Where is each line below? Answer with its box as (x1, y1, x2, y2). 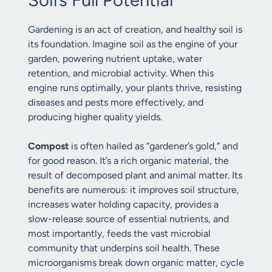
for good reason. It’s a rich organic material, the (28, 155, 229, 166)
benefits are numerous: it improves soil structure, (28, 184, 239, 195)
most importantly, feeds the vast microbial (28, 228, 211, 239)
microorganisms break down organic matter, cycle (28, 257, 244, 268)
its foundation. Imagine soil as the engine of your (28, 38, 237, 50)
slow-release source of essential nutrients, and (28, 213, 229, 225)
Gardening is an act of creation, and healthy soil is (28, 24, 242, 35)
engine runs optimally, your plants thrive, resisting (28, 82, 242, 93)
